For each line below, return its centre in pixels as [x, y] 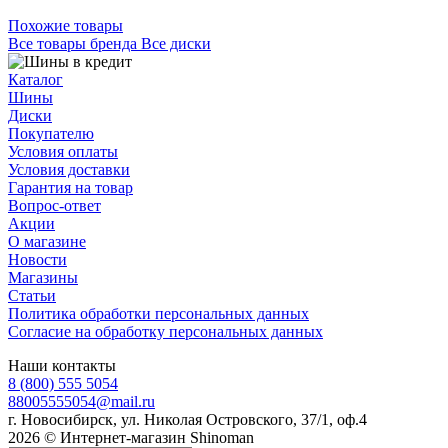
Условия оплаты [63, 151]
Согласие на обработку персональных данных [165, 331]
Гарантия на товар [70, 187]
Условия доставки [69, 169]
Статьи [32, 295]
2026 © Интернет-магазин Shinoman [131, 437]
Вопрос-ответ [54, 205]
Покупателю [51, 133]
